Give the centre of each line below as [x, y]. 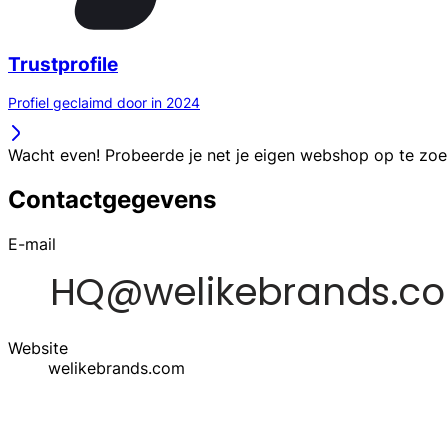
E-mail [32, 244]
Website [38, 348]
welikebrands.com [116, 368]
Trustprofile [63, 64]
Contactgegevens [112, 200]
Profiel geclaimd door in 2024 [104, 103]
